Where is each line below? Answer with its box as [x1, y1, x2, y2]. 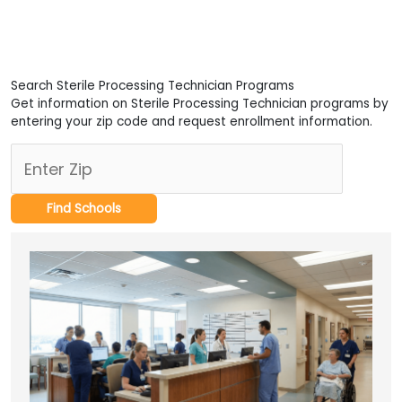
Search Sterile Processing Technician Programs [11, 77, 294, 95]
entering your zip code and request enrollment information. [11, 113, 372, 131]
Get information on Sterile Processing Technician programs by [11, 95, 389, 113]
